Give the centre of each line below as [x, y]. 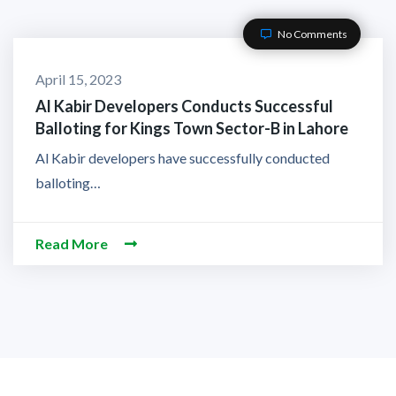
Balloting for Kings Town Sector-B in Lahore [192, 128]
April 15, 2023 [78, 79]
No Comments [312, 34]
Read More [73, 243]
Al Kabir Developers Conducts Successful [184, 106]
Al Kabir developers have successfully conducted [183, 157]
